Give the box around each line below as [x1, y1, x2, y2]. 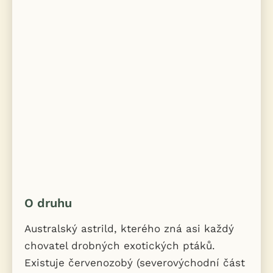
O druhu [24, 196, 72, 211]
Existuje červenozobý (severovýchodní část [24, 257, 245, 269]
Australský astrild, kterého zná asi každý [24, 222, 234, 235]
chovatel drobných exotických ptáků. [24, 239, 215, 252]
